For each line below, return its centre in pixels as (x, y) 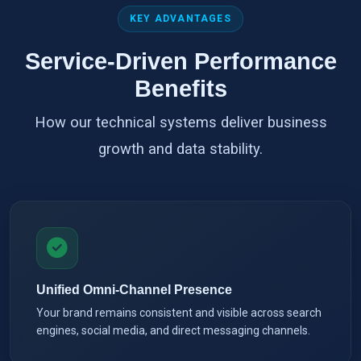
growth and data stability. (180, 148)
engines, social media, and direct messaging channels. (173, 330)
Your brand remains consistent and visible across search (179, 312)
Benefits (180, 88)
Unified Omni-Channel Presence (134, 289)
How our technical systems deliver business (180, 122)
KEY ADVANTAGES (180, 18)
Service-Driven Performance (180, 61)
